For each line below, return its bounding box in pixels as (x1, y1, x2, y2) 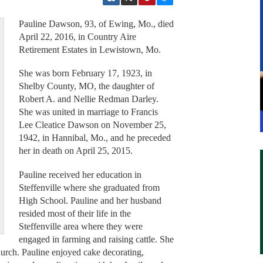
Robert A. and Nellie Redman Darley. (18, 94, 159, 104)
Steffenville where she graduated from (18, 182, 160, 193)
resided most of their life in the (18, 208, 131, 218)
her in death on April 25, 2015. (18, 146, 133, 156)
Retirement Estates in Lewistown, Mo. (18, 44, 161, 55)
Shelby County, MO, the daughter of (18, 81, 154, 92)
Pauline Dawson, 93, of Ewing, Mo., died (18, 18, 174, 29)
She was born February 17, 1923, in (18, 68, 152, 79)
